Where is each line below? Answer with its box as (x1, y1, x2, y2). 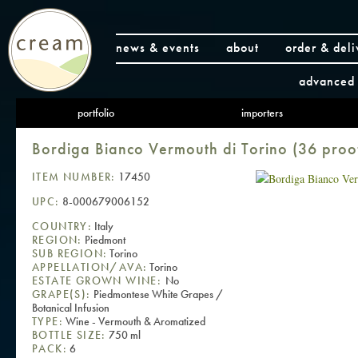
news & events (116, 39, 200, 56)
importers (241, 105, 283, 120)
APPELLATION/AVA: (32, 259, 148, 274)
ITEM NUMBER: (32, 169, 116, 184)
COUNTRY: (32, 218, 93, 233)
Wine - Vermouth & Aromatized (63, 313, 205, 328)
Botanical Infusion (32, 300, 109, 315)
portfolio (78, 105, 114, 120)
